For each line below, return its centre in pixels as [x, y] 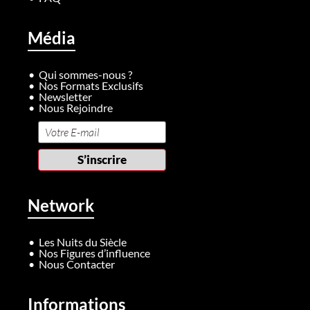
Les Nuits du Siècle [83, 241]
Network [61, 205]
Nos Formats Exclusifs [91, 85]
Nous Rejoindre [76, 107]
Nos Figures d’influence [94, 253]
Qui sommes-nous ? [85, 74]
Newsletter [65, 96]
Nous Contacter [77, 264]
